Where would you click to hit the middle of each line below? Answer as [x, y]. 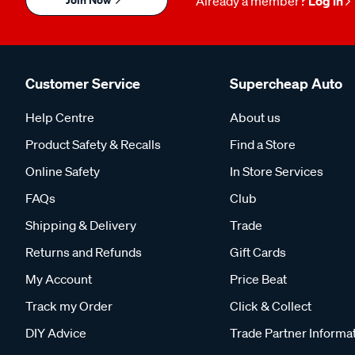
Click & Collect [271, 306]
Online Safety [63, 172]
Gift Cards [258, 252]
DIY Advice [56, 333]
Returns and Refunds [84, 252]
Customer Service [83, 84]
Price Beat [258, 279]
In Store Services [277, 172]
